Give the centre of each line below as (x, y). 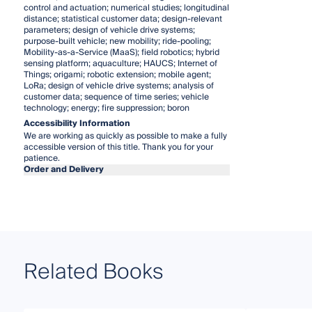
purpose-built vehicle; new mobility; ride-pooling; (117, 42)
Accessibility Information (77, 124)
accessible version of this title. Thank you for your (118, 148)
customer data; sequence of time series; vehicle (116, 97)
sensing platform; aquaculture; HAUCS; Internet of (120, 64)
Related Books (93, 273)
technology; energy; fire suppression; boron (106, 109)
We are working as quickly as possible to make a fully (125, 136)
